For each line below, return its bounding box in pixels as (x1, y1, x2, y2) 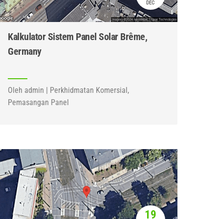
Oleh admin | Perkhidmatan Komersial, (8, 86, 130, 95)
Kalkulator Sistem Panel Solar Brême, (8, 31, 148, 43)
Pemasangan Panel (8, 98, 69, 107)
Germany (8, 45, 42, 57)
